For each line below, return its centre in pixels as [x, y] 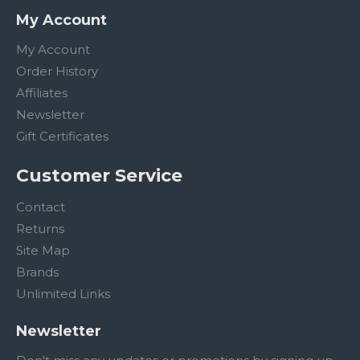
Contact [41, 207]
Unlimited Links [63, 294]
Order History [57, 71]
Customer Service [99, 176]
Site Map [43, 250]
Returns [40, 229]
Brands [37, 272]
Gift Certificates [62, 136]
